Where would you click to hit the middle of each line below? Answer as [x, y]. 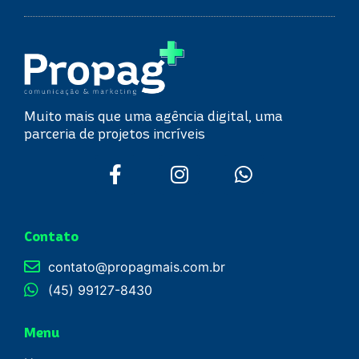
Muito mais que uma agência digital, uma [153, 115]
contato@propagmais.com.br [137, 266]
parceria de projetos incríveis [115, 133]
